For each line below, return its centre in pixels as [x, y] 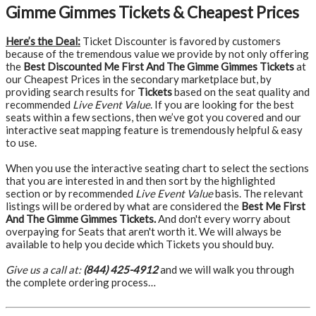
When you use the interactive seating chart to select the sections [157, 168]
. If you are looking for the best [222, 104]
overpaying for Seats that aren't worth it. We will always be [144, 231]
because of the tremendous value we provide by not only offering [157, 54]
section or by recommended [71, 193]
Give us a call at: [44, 269]
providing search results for [72, 92]
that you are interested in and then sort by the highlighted [140, 181]
